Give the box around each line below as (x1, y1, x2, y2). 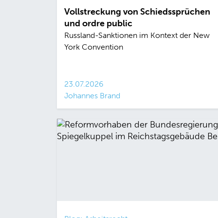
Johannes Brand (64, 91, 120, 101)
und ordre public (64, 18, 132, 29)
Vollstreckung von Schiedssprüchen (64, 6, 210, 18)
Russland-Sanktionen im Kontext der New (64, 31, 210, 40)
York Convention (64, 42, 123, 52)
